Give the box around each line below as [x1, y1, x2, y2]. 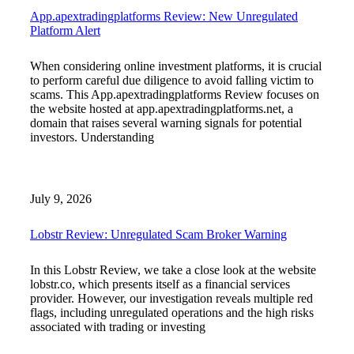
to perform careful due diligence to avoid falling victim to [30, 73, 314, 88]
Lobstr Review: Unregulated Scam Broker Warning [30, 227, 287, 241]
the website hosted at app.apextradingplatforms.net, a [30, 102, 293, 116]
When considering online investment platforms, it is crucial [30, 59, 322, 73]
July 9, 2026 [30, 192, 92, 206]
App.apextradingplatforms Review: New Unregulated [30, 9, 298, 24]
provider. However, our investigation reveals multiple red [30, 291, 313, 305]
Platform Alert [30, 24, 100, 38]
